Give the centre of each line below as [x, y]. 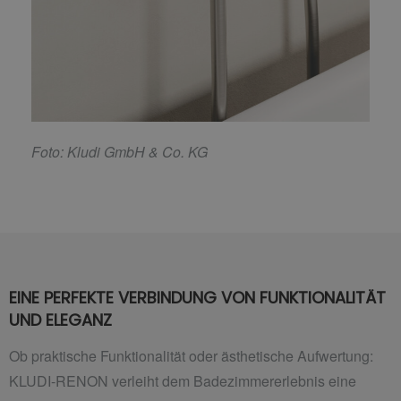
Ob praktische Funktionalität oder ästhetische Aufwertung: [191, 355]
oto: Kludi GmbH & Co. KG [124, 152]
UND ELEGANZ [60, 320]
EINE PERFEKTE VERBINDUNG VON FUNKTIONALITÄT [197, 298]
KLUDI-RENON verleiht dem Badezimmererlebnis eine [183, 380]
